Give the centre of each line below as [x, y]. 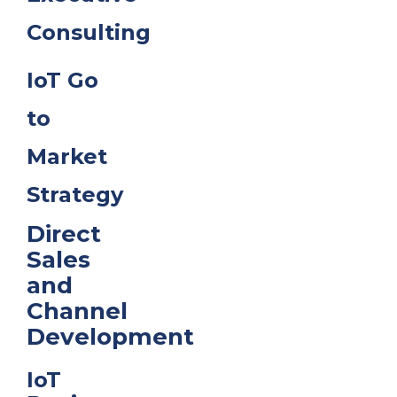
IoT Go [62, 80]
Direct [64, 234]
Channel [77, 311]
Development [110, 337]
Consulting [89, 32]
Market [67, 156]
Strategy [75, 195]
